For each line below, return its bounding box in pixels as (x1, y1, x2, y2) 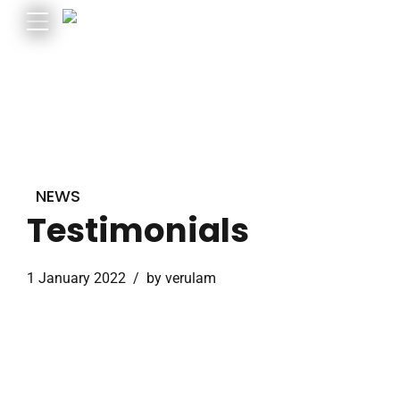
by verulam (146, 270, 216, 287)
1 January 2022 (27, 270, 126, 287)
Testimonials (27, 207, 249, 254)
